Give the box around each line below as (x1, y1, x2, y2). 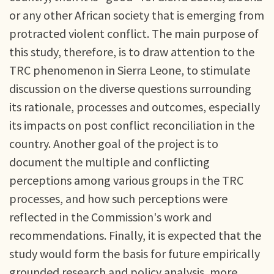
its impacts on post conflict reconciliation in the (9, 117, 254, 133)
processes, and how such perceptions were (9, 191, 228, 206)
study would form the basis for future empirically (9, 246, 260, 261)
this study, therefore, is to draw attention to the (9, 44, 254, 59)
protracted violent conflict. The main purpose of (9, 26, 259, 41)
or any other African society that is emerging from (9, 7, 264, 23)
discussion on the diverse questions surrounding (9, 81, 251, 96)
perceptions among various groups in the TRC (9, 172, 243, 188)
